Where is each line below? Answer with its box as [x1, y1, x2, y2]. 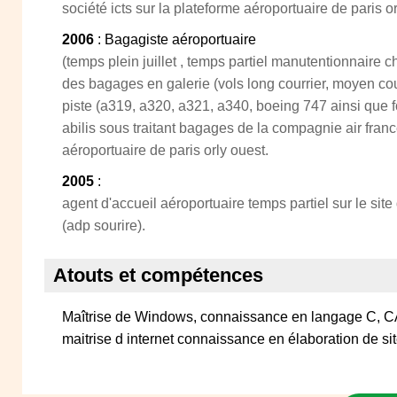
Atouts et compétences [53, 264, 263, 286]
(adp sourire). [62, 218, 145, 233]
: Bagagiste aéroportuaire [94, 32, 256, 47]
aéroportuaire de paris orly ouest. [62, 143, 269, 158]
